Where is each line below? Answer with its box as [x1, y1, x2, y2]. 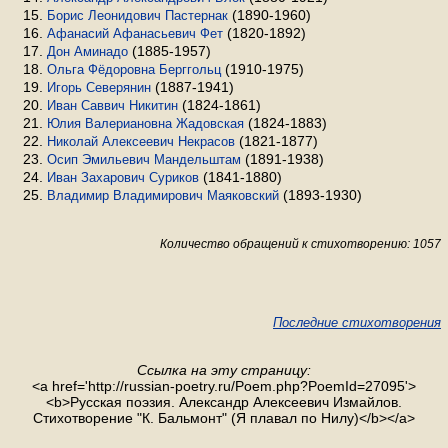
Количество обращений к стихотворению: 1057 [160, 237, 441, 250]
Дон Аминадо [47, 44, 128, 59]
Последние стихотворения [273, 315, 441, 330]
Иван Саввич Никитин [47, 98, 178, 113]
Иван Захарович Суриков [47, 170, 199, 185]
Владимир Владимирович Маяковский [47, 188, 279, 203]
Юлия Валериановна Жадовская [47, 116, 244, 131]
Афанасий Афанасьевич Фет [47, 26, 223, 41]
